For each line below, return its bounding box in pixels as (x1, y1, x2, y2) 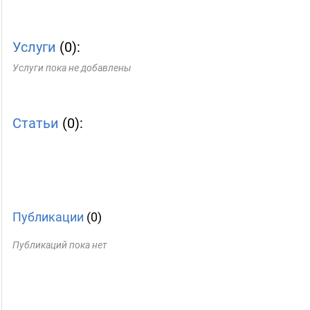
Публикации (12, 210, 84, 224)
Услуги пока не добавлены (12, 62, 131, 73)
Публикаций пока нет (12, 239, 107, 250)
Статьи (12, 115, 59, 131)
